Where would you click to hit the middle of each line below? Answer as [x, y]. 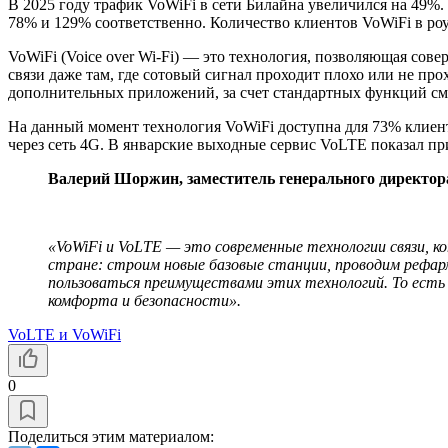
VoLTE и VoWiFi [64, 334]
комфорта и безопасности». [144, 300]
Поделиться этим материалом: [111, 436]
